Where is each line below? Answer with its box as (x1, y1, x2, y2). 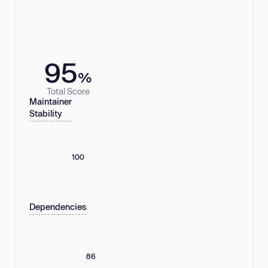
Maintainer (29, 96, 72, 107)
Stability (29, 108, 62, 119)
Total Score (47, 86, 90, 96)
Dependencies (29, 202, 86, 212)
